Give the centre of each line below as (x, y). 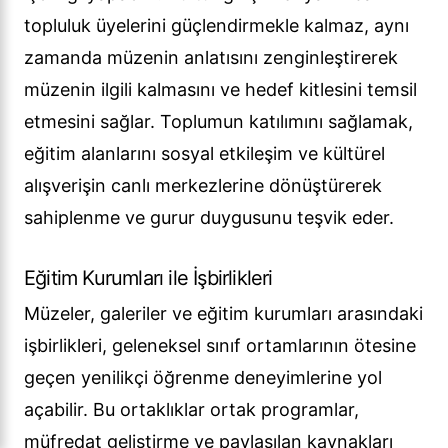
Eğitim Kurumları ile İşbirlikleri (148, 278)
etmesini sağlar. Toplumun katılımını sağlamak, (218, 122)
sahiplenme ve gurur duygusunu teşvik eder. (209, 218)
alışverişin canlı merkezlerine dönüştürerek (203, 186)
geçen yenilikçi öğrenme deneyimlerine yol (203, 378)
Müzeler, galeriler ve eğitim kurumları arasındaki (223, 314)
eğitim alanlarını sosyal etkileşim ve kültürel (204, 154)
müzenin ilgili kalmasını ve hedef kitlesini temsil (220, 90)
